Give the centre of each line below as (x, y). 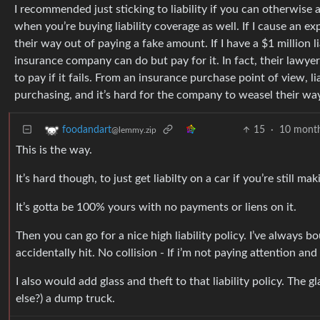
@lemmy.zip (134, 130)
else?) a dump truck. (65, 299)
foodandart (87, 130)
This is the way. (54, 150)
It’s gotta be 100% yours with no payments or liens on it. (156, 207)
